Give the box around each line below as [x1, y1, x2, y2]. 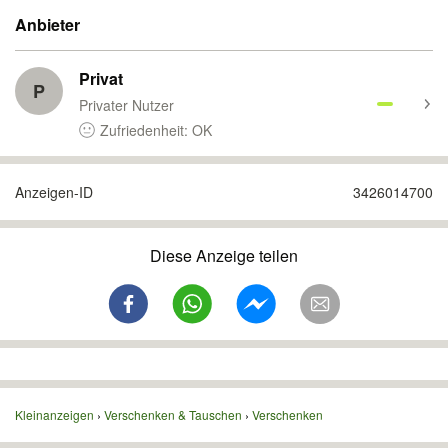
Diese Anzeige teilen [150, 244, 298, 267]
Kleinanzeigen [15, 406, 94, 423]
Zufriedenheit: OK [100, 120, 212, 140]
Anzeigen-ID [15, 182, 93, 202]
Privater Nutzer [79, 95, 174, 115]
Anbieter [15, 13, 80, 36]
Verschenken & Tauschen [104, 406, 242, 423]
